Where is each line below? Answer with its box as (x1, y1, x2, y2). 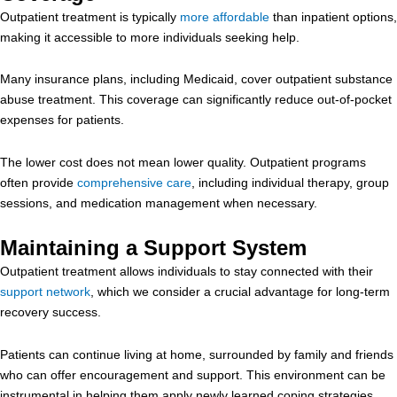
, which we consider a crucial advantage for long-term (90, 284, 390, 299)
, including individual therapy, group (191, 175, 389, 190)
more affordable (180, 9, 269, 24)
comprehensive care (77, 175, 191, 190)
